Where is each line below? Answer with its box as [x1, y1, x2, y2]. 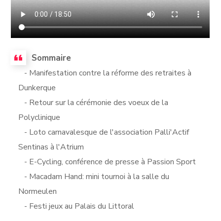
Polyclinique [18, 111, 61, 123]
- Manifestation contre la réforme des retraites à [18, 67, 192, 78]
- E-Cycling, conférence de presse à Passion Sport [18, 156, 196, 167]
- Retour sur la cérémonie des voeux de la [18, 97, 169, 108]
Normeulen [18, 185, 57, 197]
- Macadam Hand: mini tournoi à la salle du [18, 171, 170, 182]
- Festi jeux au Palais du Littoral [18, 200, 135, 212]
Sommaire [32, 52, 72, 64]
